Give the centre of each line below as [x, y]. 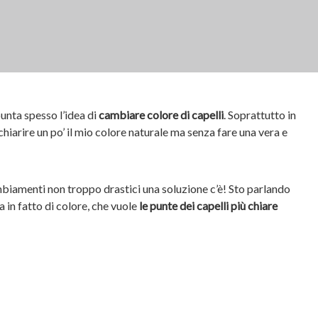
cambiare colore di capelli [161, 115]
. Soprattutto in [260, 115]
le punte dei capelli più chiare [208, 205]
